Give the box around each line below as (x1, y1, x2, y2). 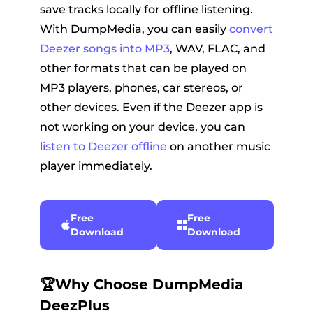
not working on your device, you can (39, 120, 245, 134)
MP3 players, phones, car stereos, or (39, 81, 243, 95)
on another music (166, 140, 270, 154)
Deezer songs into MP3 (39, 42, 170, 56)
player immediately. (39, 159, 152, 173)
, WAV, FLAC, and (169, 42, 265, 56)
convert (228, 22, 273, 36)
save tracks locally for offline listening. (39, 3, 253, 17)
